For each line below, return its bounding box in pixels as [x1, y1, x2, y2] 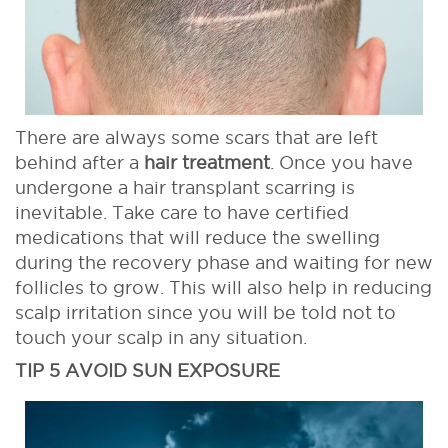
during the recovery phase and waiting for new [15, 252, 433, 272]
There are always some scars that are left [15, 127, 378, 147]
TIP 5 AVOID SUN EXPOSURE [15, 360, 280, 380]
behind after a [15, 152, 144, 172]
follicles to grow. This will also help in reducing [15, 277, 432, 297]
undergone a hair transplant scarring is [15, 177, 355, 197]
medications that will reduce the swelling [15, 227, 380, 247]
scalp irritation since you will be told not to [15, 302, 396, 322]
